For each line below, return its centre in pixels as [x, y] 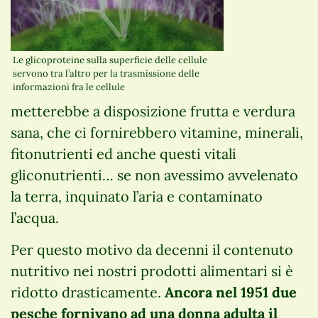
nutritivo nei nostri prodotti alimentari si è [152, 271]
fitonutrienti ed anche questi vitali [124, 154]
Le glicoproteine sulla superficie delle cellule [110, 60]
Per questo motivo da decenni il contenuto [152, 250]
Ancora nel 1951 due [231, 292]
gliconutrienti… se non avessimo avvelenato [154, 175]
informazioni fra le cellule [69, 87]
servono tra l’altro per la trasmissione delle [106, 74]
